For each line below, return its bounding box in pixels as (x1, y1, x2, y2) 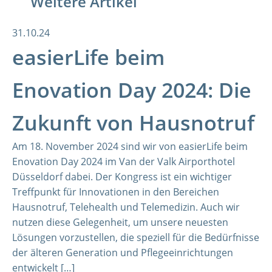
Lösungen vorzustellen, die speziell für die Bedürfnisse (12, 231, 259, 244)
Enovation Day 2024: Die (12, 76, 251, 104)
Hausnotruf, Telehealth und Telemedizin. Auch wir (12, 200, 240, 214)
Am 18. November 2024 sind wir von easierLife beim (12, 140, 248, 153)
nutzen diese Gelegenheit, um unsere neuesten (12, 216, 228, 229)
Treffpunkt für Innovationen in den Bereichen (12, 185, 219, 199)
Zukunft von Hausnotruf (12, 109, 254, 137)
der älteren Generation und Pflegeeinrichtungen (12, 246, 233, 259)
